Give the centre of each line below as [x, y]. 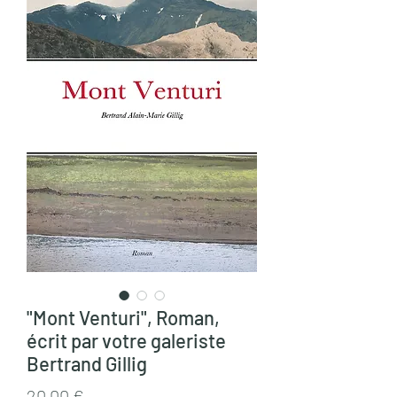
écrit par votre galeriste [126, 340]
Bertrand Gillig [87, 363]
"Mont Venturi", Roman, [123, 317]
